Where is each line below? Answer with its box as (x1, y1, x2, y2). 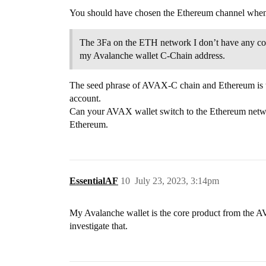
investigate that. (69, 221, 128, 231)
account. (69, 93, 101, 103)
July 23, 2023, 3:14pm (135, 176, 219, 186)
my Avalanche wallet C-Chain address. (80, 50, 225, 61)
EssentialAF (69, 176, 118, 186)
